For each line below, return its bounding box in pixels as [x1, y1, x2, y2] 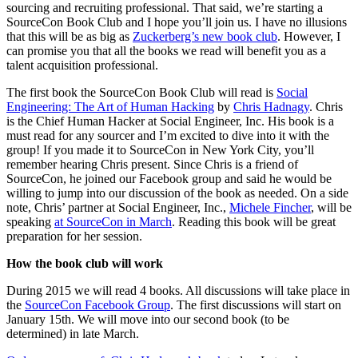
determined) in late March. [6, 327, 139, 341]
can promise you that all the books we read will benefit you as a [6, 44, 326, 58]
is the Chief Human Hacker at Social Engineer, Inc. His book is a [6, 114, 334, 129]
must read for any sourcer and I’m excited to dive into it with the [6, 129, 329, 143]
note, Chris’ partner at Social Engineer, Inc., [6, 201, 229, 215]
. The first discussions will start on [170, 298, 341, 312]
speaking [6, 215, 54, 229]
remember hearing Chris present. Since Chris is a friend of [6, 157, 298, 172]
